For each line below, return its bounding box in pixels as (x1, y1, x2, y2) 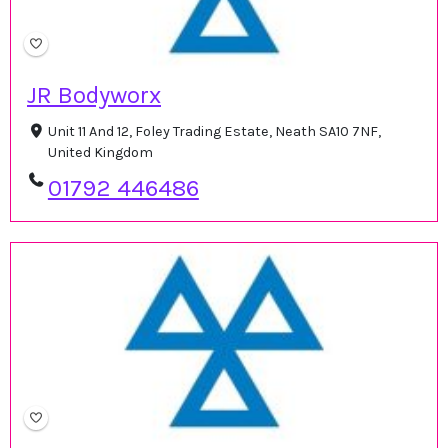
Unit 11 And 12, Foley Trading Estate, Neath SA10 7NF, (47, 123, 381, 140)
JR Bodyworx (27, 81, 161, 109)
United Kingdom (47, 144, 153, 161)
